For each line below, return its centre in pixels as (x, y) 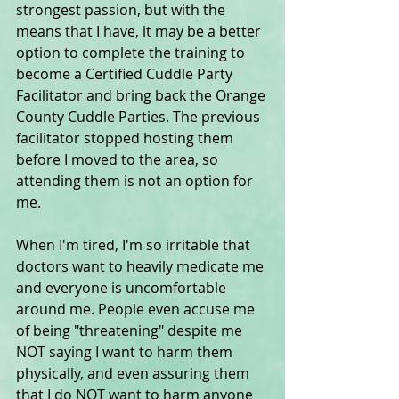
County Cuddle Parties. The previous (140, 117)
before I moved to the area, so (119, 160)
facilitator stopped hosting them (126, 138)
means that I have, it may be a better (140, 32)
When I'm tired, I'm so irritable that (135, 245)
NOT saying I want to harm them (126, 352)
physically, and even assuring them (134, 374)
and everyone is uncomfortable (123, 288)
